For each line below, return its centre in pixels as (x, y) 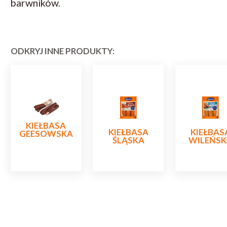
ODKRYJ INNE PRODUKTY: (63, 51)
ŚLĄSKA (128, 140)
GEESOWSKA (46, 134)
